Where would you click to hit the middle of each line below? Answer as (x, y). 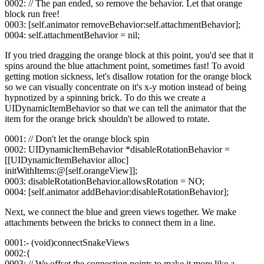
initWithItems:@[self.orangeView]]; (71, 171)
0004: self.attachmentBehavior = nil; (72, 35)
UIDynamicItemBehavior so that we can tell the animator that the (126, 108)
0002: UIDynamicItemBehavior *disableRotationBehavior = (117, 150)
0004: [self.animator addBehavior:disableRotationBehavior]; (117, 192)
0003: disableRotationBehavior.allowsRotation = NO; (105, 181)
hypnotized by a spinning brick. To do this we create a (105, 98)
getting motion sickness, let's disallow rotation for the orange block (128, 77)
